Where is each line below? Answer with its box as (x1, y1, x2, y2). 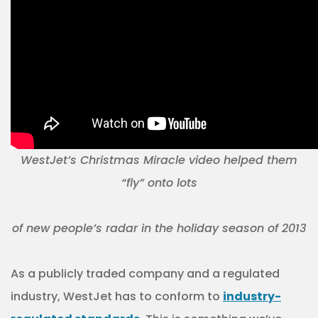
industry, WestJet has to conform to (11, 288, 223, 305)
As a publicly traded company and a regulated (11, 265, 280, 282)
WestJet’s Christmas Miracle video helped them (21, 152, 297, 168)
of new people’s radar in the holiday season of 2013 (11, 220, 307, 236)
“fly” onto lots (121, 175, 197, 191)
